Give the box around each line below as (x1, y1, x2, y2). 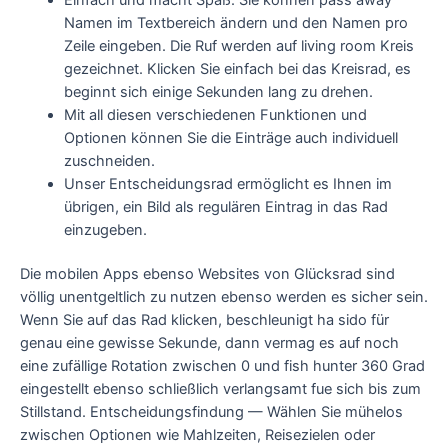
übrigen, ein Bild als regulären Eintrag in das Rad (63, 197, 388, 216)
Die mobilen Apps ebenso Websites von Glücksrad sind (20, 265, 395, 284)
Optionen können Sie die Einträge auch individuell (63, 128, 398, 147)
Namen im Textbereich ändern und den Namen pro (63, 13, 408, 32)
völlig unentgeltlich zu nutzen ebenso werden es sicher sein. (20, 288, 428, 307)
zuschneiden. (63, 151, 155, 170)
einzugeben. (63, 220, 147, 239)
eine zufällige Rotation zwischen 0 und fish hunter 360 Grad (20, 357, 425, 376)
